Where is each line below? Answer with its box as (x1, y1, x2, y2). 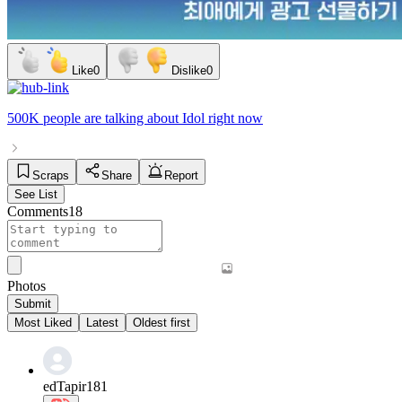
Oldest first (133, 315, 190, 329)
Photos (7, 277, 46, 293)
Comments (7, 203, 68, 219)
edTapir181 (43, 378, 108, 394)
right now (205, 109, 263, 126)
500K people (7, 109, 81, 126)
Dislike (171, 63, 206, 77)
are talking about (81, 109, 182, 126)
